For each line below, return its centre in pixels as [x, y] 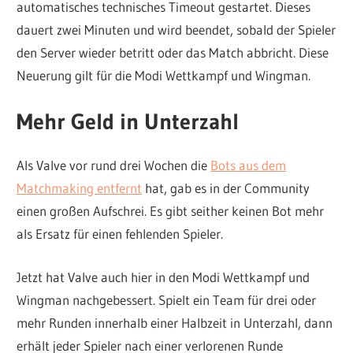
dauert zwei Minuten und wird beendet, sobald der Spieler [176, 29]
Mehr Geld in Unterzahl [128, 122]
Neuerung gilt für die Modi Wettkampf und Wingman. [164, 75]
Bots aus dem [249, 165]
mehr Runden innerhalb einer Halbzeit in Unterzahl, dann [175, 322]
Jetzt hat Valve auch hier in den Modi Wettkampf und [163, 277]
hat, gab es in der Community [226, 188]
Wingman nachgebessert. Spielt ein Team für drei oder [167, 299]
